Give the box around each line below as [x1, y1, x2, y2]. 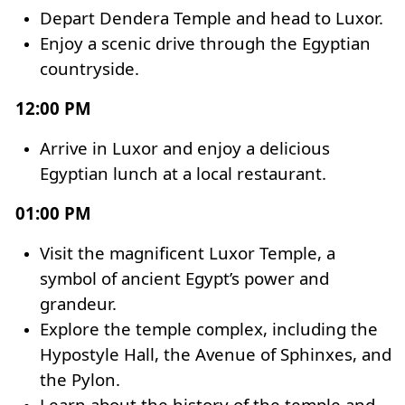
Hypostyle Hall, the [40, 343, 195, 365]
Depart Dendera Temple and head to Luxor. [40, 6, 383, 29]
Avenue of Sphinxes [195, 343, 353, 365]
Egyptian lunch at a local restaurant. [40, 162, 326, 184]
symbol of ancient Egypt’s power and [40, 267, 329, 289]
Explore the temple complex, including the [40, 317, 378, 340]
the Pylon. [40, 368, 120, 391]
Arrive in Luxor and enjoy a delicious [40, 137, 330, 159]
